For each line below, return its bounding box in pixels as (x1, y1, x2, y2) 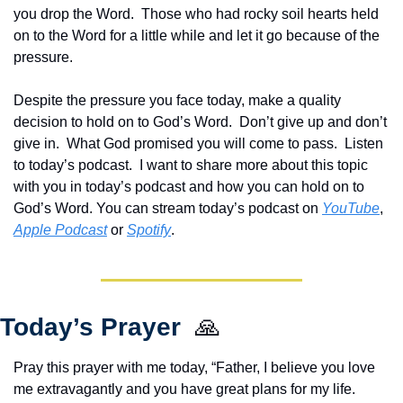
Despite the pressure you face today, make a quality (13, 92, 341, 108)
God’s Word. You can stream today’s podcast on (13, 200, 322, 216)
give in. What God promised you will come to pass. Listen (13, 135, 383, 151)
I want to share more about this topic (139, 157, 368, 173)
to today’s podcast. (13, 157, 139, 173)
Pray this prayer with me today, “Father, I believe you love (13, 359, 375, 375)
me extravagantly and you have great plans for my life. (13, 381, 355, 397)
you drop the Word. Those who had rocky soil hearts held (13, 5, 379, 22)
